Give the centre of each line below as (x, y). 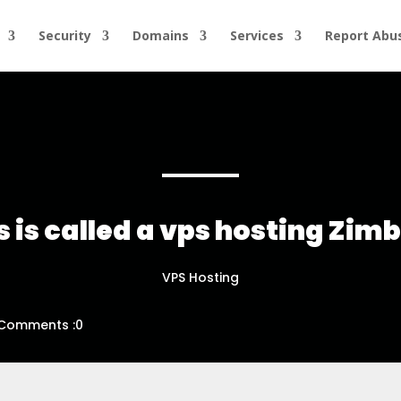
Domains (161, 35)
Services (257, 35)
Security (65, 35)
